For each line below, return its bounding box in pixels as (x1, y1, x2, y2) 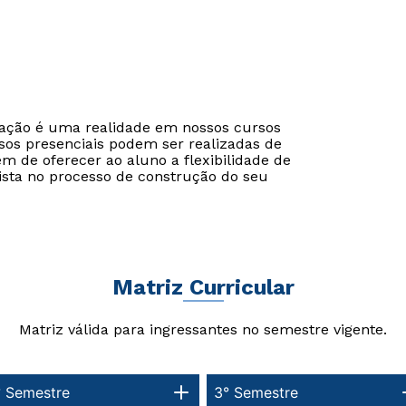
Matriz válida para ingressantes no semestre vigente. (19, 320, 387, 338)
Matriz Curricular (111, 274, 295, 300)
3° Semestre (214, 382, 298, 401)
